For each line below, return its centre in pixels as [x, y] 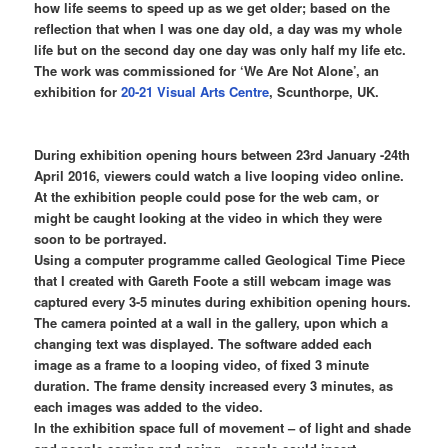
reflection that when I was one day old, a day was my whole [218, 28]
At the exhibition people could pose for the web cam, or [207, 196]
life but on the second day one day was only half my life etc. [220, 49]
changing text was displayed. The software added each [203, 343]
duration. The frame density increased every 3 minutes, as [214, 385]
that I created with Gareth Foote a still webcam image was [213, 280]
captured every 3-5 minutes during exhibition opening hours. [223, 301]
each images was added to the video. [149, 406]
